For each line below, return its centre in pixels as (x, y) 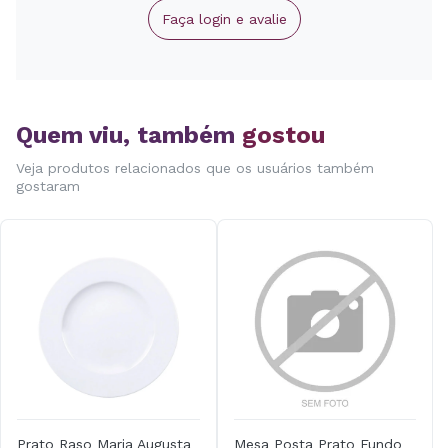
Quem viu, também (129, 135)
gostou (283, 135)
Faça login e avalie (224, 19)
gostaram (48, 186)
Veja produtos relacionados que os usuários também (195, 168)
